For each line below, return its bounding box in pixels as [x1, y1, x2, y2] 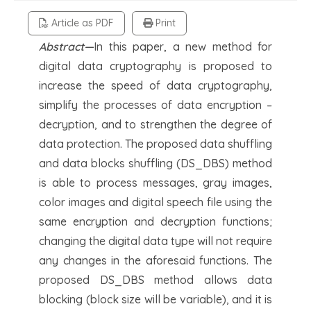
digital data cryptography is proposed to [39, 58, 272, 73]
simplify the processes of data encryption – [39, 97, 272, 112]
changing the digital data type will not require [39, 233, 272, 248]
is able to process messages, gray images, [39, 175, 272, 190]
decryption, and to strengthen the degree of [39, 117, 272, 131]
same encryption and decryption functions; [39, 214, 272, 228]
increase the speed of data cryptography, [39, 78, 272, 92]
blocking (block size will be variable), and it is [39, 292, 272, 306]
